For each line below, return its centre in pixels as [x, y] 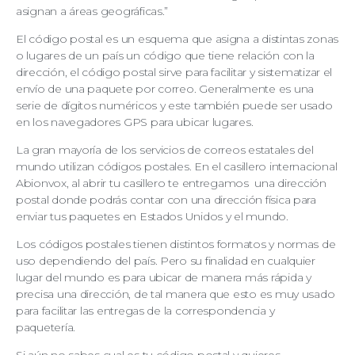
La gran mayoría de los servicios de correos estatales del [165, 149]
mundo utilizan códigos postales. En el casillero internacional [177, 166]
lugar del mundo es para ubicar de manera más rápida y [164, 277]
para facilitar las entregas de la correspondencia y [145, 310]
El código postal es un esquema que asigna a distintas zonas [177, 38]
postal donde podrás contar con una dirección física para [166, 199]
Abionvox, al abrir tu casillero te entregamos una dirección [171, 183]
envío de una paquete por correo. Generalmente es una [165, 88]
